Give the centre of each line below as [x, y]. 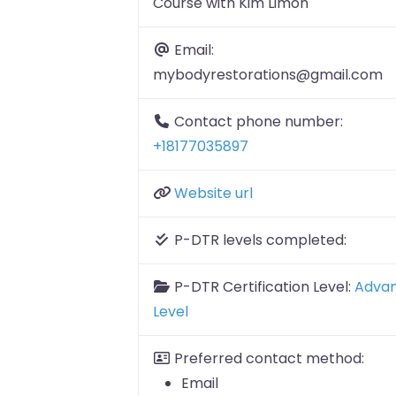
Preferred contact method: [269, 359]
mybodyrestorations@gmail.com [267, 75]
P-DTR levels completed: [260, 240]
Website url [213, 194]
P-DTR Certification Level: [264, 287]
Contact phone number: [258, 122]
